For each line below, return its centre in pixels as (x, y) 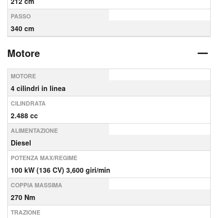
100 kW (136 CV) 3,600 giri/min (61, 170)
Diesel (21, 143)
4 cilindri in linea (38, 88)
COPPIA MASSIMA (36, 185)
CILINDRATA (28, 103)
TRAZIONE (26, 212)
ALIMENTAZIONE (34, 130)
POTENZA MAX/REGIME (44, 158)
